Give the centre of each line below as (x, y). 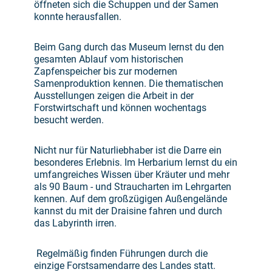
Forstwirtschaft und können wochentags (120, 108)
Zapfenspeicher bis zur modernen (106, 72)
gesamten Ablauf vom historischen (109, 59)
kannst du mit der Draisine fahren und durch (128, 211)
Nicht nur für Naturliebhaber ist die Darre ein (128, 151)
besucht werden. (69, 120)
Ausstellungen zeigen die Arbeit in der (114, 96)
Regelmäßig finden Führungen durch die (121, 254)
